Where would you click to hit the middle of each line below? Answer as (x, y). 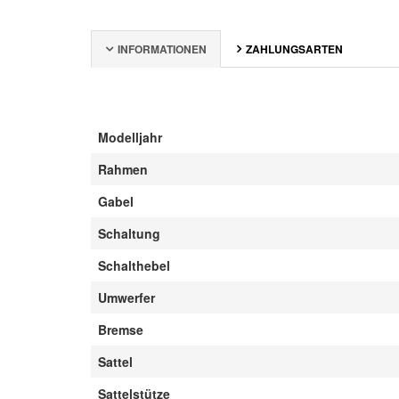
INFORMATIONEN (162, 49)
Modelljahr (130, 137)
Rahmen (123, 169)
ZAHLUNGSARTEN (294, 49)
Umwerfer (126, 297)
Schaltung (129, 233)
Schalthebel (134, 265)
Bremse (121, 330)
